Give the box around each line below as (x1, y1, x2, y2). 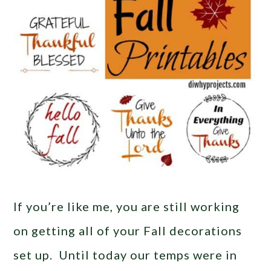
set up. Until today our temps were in (13, 247, 238, 262)
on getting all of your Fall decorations (13, 223, 243, 238)
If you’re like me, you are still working (13, 198, 240, 214)
